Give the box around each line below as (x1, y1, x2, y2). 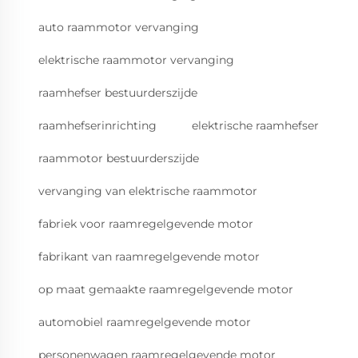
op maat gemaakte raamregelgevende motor (38, 282, 293, 297)
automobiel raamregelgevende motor (38, 315, 251, 330)
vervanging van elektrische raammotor (38, 184, 257, 199)
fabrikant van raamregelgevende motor (38, 249, 260, 265)
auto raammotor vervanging (38, 20, 199, 35)
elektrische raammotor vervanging (38, 53, 234, 68)
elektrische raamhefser (192, 118, 319, 133)
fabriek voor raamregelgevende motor (38, 217, 253, 232)
